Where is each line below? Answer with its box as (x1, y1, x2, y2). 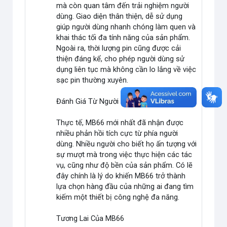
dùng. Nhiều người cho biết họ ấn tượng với (56, 139, 197, 149)
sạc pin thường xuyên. (56, 75, 129, 85)
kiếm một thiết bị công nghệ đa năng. (56, 193, 180, 202)
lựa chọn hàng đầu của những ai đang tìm (56, 182, 194, 192)
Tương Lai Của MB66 (56, 214, 125, 223)
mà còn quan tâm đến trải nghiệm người (56, 1, 190, 11)
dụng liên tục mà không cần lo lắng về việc (56, 65, 197, 74)
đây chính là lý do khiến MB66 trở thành (56, 171, 186, 181)
